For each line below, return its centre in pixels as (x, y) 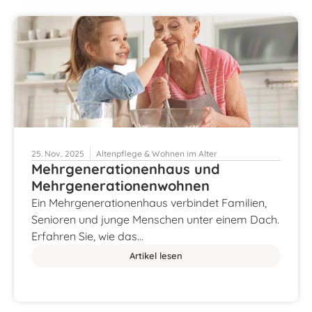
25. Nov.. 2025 (58, 153)
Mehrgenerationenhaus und (126, 169)
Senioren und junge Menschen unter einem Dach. (155, 219)
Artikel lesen (156, 255)
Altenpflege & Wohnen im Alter (157, 153)
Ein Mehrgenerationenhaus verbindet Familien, (149, 202)
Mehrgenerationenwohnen (120, 185)
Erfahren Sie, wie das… (87, 236)
